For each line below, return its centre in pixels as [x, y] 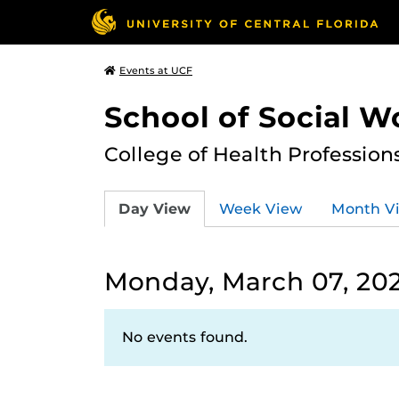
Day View [155, 208]
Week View [261, 208]
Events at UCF [156, 70]
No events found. [185, 337]
